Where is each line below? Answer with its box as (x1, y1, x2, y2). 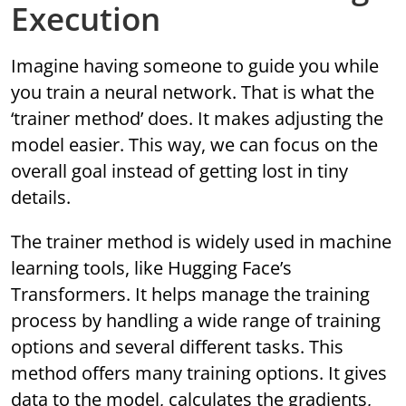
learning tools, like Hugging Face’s (11, 256, 293, 281)
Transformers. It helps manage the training (11, 282, 371, 307)
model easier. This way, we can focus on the (11, 132, 379, 158)
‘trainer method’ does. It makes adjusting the (11, 106, 384, 131)
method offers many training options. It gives (11, 361, 388, 386)
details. (11, 185, 72, 210)
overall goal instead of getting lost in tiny (11, 159, 349, 184)
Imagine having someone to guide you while (11, 53, 380, 79)
